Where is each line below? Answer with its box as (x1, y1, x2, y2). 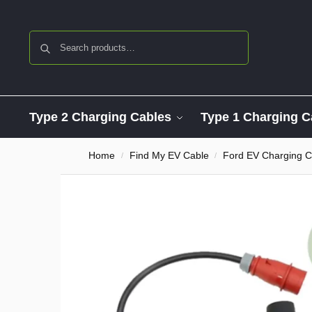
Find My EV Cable (129, 150, 209, 161)
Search (215, 31, 244, 42)
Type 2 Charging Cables (29, 110, 171, 124)
